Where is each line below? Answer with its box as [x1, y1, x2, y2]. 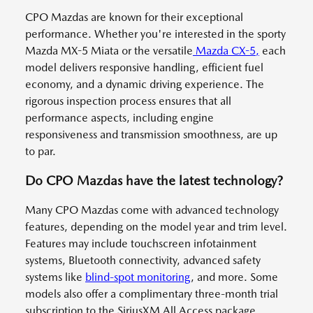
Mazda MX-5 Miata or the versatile [25, 43, 193, 57]
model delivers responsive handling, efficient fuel [25, 60, 263, 74]
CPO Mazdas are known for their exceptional [25, 10, 243, 24]
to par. [25, 144, 56, 158]
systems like [25, 270, 85, 284]
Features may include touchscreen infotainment [25, 236, 256, 250]
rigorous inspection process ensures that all [25, 94, 231, 108]
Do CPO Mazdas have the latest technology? [25, 172, 283, 189]
